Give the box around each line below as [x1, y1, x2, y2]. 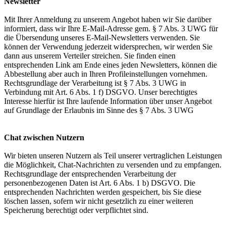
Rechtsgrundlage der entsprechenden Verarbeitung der [4, 169, 176, 178]
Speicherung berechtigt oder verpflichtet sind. [4, 206, 148, 214]
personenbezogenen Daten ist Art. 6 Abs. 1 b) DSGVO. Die [4, 179, 195, 187]
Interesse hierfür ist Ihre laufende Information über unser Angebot [4, 97, 212, 105]
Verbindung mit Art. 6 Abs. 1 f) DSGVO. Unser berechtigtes [4, 88, 197, 96]
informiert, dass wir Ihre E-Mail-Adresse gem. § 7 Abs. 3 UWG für [4, 24, 218, 33]
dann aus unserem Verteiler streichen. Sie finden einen [4, 51, 176, 60]
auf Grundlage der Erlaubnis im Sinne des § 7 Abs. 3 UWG [4, 106, 194, 115]
